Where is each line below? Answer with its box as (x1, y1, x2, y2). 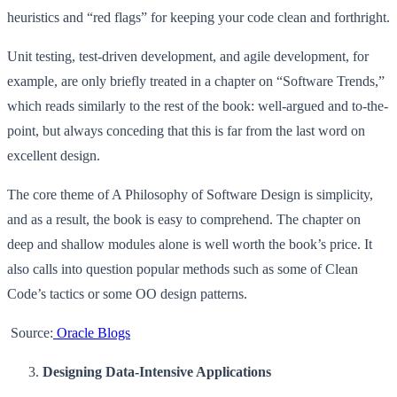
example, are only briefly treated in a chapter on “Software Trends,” (7, 73, 385, 89)
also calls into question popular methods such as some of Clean (7, 261, 358, 276)
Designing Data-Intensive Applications (43, 363, 271, 379)
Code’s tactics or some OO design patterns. (7, 285, 247, 301)
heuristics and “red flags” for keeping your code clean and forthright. (7, 9, 390, 25)
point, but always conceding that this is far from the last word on (7, 122, 365, 138)
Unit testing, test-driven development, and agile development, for (7, 48, 369, 64)
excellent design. (7, 147, 100, 163)
